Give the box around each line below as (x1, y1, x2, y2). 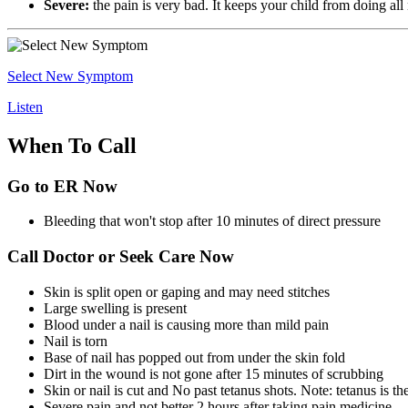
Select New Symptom (7, 67, 133, 84)
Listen (7, 98, 43, 115)
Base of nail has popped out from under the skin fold (44, 349, 345, 365)
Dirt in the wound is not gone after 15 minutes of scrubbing (44, 365, 383, 382)
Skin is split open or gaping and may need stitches (44, 283, 330, 300)
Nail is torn (44, 332, 107, 349)
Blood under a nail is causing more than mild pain (44, 316, 329, 332)
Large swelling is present (44, 300, 187, 316)
